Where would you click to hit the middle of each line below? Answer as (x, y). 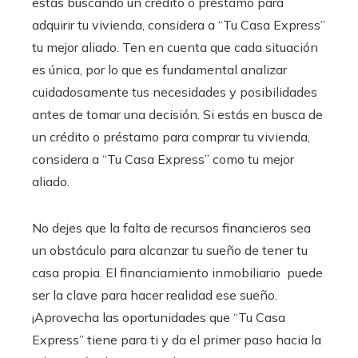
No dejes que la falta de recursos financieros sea (171, 228)
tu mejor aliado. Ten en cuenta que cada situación (175, 48)
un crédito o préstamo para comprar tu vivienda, (171, 137)
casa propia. (69, 273)
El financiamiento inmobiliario (195, 273)
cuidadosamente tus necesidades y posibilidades (175, 92)
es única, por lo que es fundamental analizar (159, 70)
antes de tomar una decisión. (117, 115)
